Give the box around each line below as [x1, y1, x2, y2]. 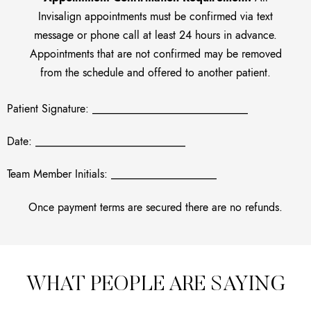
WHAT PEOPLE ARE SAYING [26, 275, 285, 296]
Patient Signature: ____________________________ [7, 101, 248, 117]
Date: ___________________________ [7, 133, 185, 150]
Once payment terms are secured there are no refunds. [28, 199, 283, 216]
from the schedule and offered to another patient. [40, 65, 271, 81]
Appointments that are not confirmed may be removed [29, 46, 282, 62]
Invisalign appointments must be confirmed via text [38, 8, 273, 25]
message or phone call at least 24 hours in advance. [34, 27, 277, 44]
